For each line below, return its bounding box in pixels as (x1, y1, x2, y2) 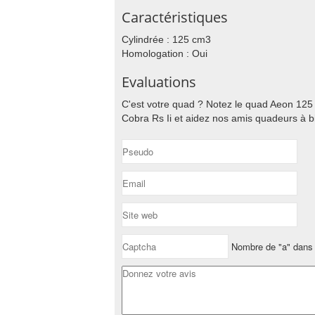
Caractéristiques (122, 8, 228, 27)
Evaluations (122, 72, 196, 91)
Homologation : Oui (122, 48, 207, 59)
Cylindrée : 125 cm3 (122, 34, 211, 45)
